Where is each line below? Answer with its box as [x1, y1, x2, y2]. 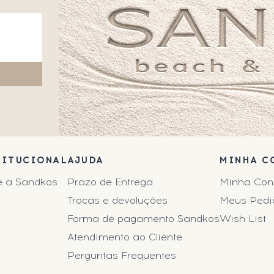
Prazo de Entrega [67, 176, 154, 188]
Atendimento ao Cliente [67, 231, 183, 243]
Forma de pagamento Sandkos [67, 213, 220, 224]
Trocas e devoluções [67, 194, 168, 206]
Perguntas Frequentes [67, 250, 177, 261]
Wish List [220, 213, 267, 224]
